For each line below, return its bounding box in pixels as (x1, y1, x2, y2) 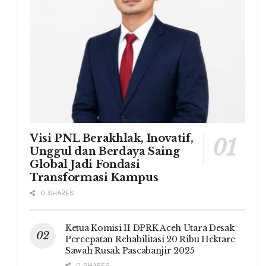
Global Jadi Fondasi (30, 157, 140, 171)
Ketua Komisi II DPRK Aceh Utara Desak (65, 222, 235, 233)
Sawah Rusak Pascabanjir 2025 (65, 245, 195, 256)
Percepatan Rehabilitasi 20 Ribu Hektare (65, 233, 236, 245)
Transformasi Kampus (30, 170, 159, 184)
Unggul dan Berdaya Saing (30, 144, 180, 158)
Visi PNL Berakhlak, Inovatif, (30, 131, 194, 145)
